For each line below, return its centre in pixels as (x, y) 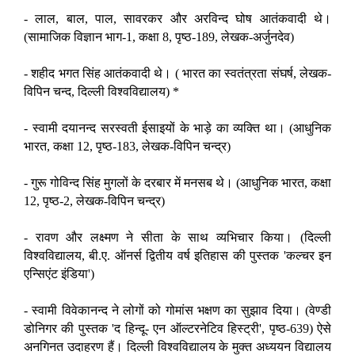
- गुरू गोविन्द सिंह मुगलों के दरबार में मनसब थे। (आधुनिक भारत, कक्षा (177, 183)
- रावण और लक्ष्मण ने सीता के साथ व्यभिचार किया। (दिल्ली (177, 238)
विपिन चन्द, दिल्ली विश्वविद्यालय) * (101, 92)
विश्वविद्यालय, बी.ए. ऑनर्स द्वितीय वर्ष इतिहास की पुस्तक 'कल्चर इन (177, 256)
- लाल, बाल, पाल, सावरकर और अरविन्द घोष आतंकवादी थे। (177, 19)
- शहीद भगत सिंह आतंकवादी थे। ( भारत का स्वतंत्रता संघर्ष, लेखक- (177, 74)
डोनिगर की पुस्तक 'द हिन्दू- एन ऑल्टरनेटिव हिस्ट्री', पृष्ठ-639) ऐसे (177, 329)
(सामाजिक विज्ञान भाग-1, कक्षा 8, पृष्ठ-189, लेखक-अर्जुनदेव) (159, 37)
